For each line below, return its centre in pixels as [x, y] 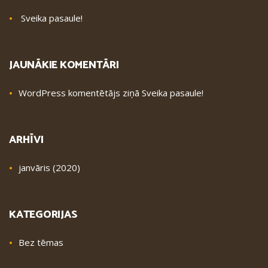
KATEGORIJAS [43, 215]
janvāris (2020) [49, 168]
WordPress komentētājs [69, 93]
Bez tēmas [41, 243]
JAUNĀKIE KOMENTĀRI [64, 66]
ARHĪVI [26, 140]
